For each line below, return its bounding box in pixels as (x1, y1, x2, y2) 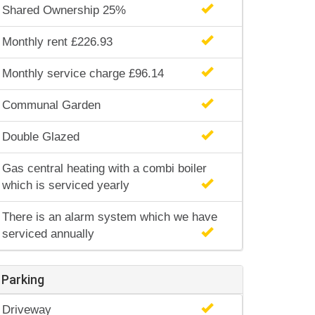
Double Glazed (2, 130, 79, 143)
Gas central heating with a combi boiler (2, 162, 207, 175)
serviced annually (2, 227, 94, 240)
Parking (1, 272, 44, 287)
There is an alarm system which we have (2, 210, 217, 224)
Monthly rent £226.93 (2, 35, 112, 49)
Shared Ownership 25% (2, 4, 126, 17)
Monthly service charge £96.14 (2, 67, 164, 80)
